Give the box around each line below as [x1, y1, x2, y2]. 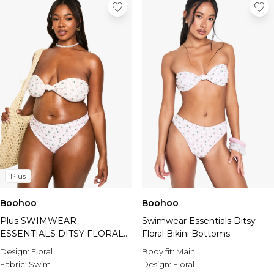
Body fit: [142, 246, 176, 256]
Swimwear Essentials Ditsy [142, 215, 256, 226]
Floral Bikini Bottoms [142, 228, 230, 239]
